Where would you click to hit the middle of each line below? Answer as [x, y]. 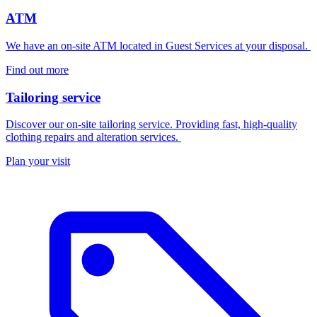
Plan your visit [38, 161]
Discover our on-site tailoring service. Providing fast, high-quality [151, 125]
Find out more [37, 69]
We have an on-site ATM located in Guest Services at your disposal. [158, 45]
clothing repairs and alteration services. [93, 137]
